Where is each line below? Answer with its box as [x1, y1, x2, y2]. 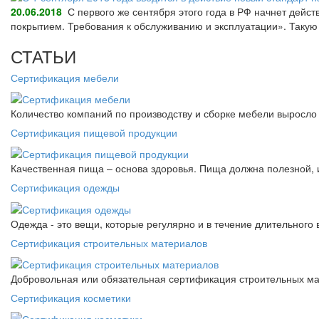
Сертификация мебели [11, 70, 119, 85]
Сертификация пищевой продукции [11, 125, 177, 140]
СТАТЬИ [11, 43, 76, 68]
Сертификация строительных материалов [11, 235, 207, 250]
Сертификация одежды [11, 180, 120, 195]
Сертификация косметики [11, 290, 131, 305]
